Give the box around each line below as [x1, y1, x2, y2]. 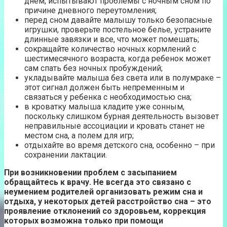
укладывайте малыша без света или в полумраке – [24, 73, 221, 83]
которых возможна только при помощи [4, 216, 163, 226]
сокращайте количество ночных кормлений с [24, 44, 196, 54]
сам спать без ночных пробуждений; [24, 63, 163, 73]
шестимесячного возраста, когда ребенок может [24, 54, 211, 64]
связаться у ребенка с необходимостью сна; [24, 92, 192, 102]
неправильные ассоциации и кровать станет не [24, 121, 205, 131]
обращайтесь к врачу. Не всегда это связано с [4, 177, 191, 187]
